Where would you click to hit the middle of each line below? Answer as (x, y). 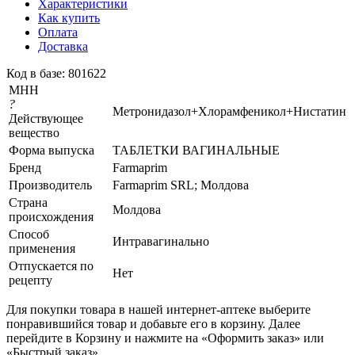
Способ (29, 234)
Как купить (69, 17)
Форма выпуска (52, 150)
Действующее (46, 118)
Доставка (63, 46)
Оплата (58, 32)
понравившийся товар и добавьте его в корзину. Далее (153, 323)
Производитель (50, 185)
